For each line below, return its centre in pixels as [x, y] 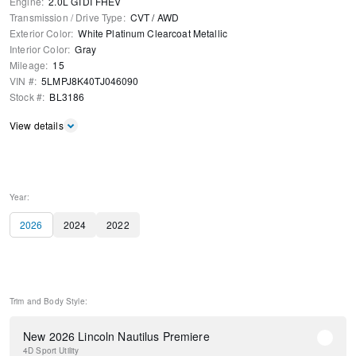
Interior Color [39, 49]
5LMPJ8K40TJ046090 [90, 81]
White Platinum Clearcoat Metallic [153, 33]
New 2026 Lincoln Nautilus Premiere [116, 337]
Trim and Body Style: [48, 302]
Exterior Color [40, 33]
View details [37, 126]
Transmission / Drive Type [66, 17]
